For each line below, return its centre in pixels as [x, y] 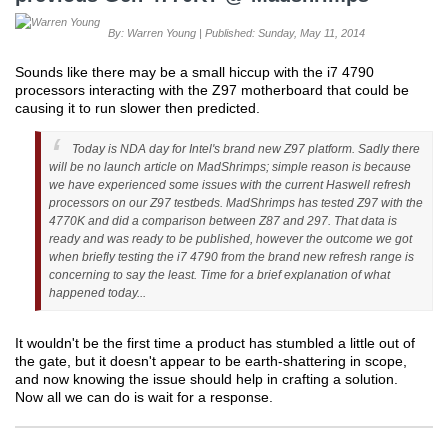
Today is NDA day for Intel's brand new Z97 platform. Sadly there [246, 149]
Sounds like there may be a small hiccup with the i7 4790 [194, 72]
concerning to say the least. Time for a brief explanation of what [219, 275]
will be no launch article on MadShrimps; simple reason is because [230, 167]
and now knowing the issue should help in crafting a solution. [208, 379]
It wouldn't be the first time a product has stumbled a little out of [215, 343]
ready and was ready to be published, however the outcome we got [230, 239]
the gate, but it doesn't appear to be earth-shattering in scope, [211, 361]
